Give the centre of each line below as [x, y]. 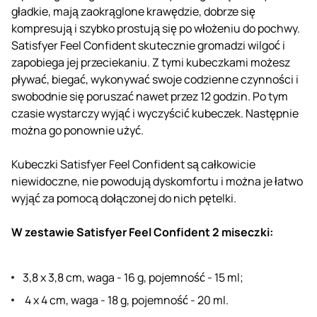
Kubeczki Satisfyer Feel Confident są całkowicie [133, 164]
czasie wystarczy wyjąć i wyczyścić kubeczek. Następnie [155, 113]
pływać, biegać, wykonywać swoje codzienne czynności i [155, 79]
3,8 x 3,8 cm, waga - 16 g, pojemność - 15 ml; [133, 277]
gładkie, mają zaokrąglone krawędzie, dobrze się [133, 11]
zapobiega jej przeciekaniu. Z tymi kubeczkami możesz [151, 62]
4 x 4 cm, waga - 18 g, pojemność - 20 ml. [126, 300]
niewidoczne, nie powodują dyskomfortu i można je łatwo [157, 181]
